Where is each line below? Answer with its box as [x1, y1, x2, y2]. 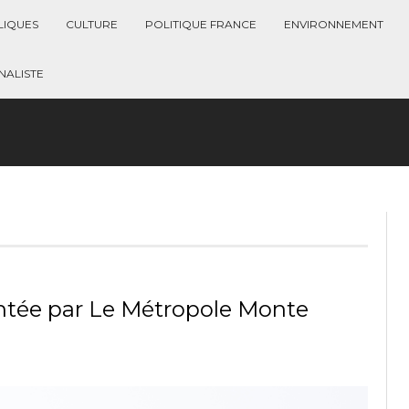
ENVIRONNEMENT [284, 17, 383, 31]
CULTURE [66, 17, 118, 31]
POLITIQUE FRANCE [145, 17, 257, 31]
